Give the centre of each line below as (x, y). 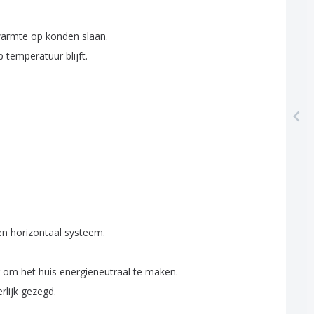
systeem (84, 232)
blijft (76, 56)
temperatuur (35, 56)
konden (62, 36)
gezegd (37, 291)
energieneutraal (95, 272)
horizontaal (36, 232)
